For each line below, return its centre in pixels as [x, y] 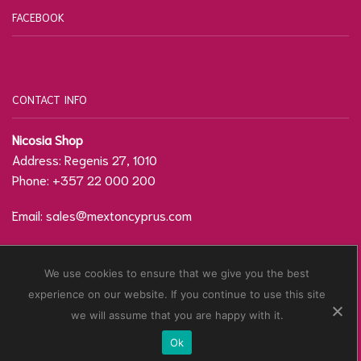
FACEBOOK [38, 17]
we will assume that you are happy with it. [177, 315]
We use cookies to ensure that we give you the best [177, 274]
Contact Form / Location [79, 250]
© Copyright [83, 310]
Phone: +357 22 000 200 [84, 180]
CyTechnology [179, 330]
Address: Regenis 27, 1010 [85, 160]
